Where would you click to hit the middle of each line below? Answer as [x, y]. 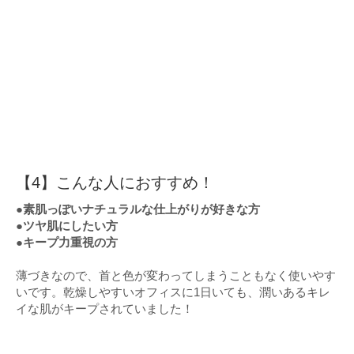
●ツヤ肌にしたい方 [67, 225]
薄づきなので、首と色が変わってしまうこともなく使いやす [176, 275]
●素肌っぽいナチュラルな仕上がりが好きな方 [138, 209]
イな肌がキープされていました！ [105, 308]
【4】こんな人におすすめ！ [115, 182]
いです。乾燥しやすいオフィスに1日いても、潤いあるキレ [173, 292]
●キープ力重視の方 [67, 242]
